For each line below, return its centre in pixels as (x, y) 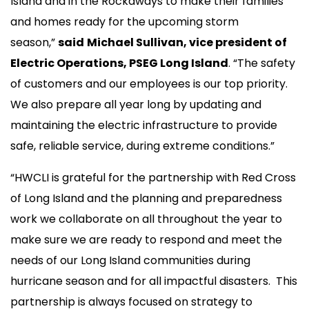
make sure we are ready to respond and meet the (146, 239)
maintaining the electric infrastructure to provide (144, 125)
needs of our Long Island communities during (130, 260)
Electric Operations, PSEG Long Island (119, 63)
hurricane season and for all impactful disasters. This (154, 281)
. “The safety (262, 63)
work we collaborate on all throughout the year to (146, 219)
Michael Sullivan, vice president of (187, 42)
